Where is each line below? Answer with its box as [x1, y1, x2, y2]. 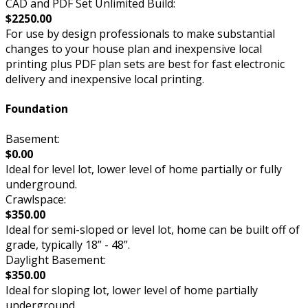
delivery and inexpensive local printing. [5, 71, 204, 87]
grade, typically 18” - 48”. [5, 236, 130, 252]
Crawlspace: [5, 191, 66, 207]
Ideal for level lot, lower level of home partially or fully [5, 161, 282, 177]
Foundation [5, 101, 68, 117]
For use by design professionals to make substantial [5, 25, 275, 41]
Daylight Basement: [5, 252, 106, 267]
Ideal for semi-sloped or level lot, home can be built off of [5, 221, 300, 237]
